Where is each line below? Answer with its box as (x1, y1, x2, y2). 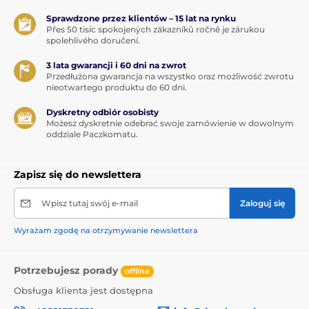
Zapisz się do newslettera (14, 168, 141, 181)
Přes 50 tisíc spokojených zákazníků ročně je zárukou (46, 24, 265, 35)
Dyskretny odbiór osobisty (46, 107, 159, 118)
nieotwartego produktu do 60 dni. (46, 82, 187, 93)
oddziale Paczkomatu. (46, 129, 138, 140)
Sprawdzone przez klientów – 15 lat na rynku (46, 13, 236, 24)
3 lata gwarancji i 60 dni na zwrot (46, 60, 186, 71)
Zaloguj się (240, 198, 285, 209)
